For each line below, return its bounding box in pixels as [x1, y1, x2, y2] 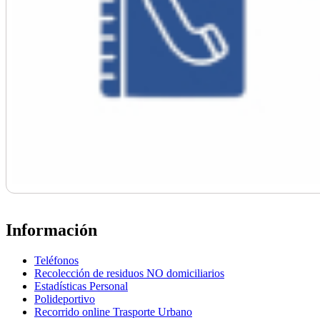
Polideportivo [34, 292, 95, 305]
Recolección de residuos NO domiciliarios [34, 266, 224, 279]
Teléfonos [34, 254, 79, 266]
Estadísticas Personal [34, 279, 128, 292]
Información [6, 220, 97, 239]
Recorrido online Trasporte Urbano [34, 305, 192, 318]
